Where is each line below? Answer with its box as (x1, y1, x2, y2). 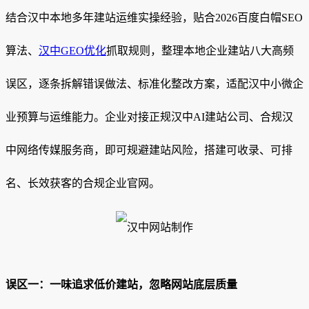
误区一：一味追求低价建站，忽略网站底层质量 (6, 279, 237, 291)
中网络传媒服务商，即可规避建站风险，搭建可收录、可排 (6, 144, 292, 157)
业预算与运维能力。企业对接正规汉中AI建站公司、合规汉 (6, 111, 293, 123)
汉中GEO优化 (39, 45, 106, 57)
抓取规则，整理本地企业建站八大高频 (106, 45, 294, 57)
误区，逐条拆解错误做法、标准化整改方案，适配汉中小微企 (6, 78, 303, 90)
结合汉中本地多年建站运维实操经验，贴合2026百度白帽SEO (6, 12, 303, 24)
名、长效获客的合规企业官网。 (6, 177, 160, 190)
